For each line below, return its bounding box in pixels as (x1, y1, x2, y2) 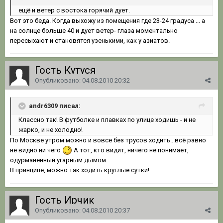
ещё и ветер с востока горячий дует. (18, 6, 130, 14)
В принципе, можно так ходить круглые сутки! (10, 166, 149, 174)
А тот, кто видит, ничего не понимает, (72, 146, 189, 154)
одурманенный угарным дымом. (10, 156, 108, 164)
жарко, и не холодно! (18, 125, 83, 133)
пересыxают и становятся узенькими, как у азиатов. (10, 36, 170, 44)
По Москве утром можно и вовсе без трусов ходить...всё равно (10, 136, 206, 144)
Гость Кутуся (35, 64, 98, 76)
